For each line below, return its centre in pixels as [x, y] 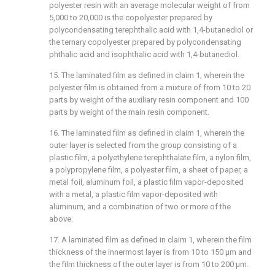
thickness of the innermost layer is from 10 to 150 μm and [150, 252]
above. [61, 219]
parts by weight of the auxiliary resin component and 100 [149, 100]
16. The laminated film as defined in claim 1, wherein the [147, 133]
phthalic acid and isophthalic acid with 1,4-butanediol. [144, 54]
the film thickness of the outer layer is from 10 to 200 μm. [149, 264]
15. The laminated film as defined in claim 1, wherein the [147, 75]
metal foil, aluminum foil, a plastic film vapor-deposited [146, 182]
